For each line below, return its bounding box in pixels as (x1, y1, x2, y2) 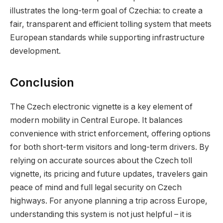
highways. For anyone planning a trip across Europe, (10, 196, 208, 206)
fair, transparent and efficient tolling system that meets (10, 19, 212, 29)
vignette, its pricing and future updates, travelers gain (10, 169, 208, 179)
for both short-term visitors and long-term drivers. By (10, 142, 209, 152)
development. (10, 46, 61, 56)
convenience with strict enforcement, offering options (10, 129, 211, 139)
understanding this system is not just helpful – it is (10, 210, 192, 220)
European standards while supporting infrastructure (10, 32, 205, 42)
